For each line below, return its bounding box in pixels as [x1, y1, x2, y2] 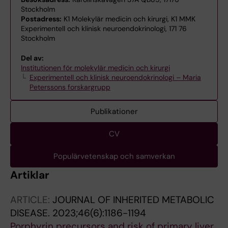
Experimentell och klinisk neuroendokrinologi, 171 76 [21, 24, 187, 33]
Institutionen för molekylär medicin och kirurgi [21, 63, 170, 72]
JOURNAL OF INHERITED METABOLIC [52, 193, 214, 206]
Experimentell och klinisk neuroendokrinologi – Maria [29, 73, 201, 82]
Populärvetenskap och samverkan [53, 151, 175, 161]
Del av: [21, 53, 44, 63]
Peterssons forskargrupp [29, 82, 110, 92]
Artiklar [10, 168, 50, 182]
